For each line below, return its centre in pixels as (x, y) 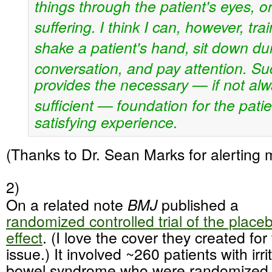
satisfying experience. (106, 121)
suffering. (65, 26)
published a (200, 204)
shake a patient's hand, (112, 47)
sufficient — (73, 105)
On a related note (67, 204)
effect (24, 237)
